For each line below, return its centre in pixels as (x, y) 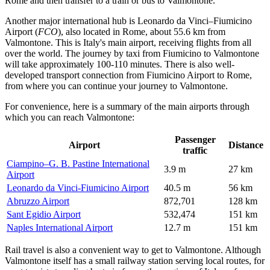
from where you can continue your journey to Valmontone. (116, 86)
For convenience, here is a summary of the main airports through (127, 106)
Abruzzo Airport (38, 201)
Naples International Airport (60, 227)
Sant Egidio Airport (44, 214)
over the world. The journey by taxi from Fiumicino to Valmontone (132, 53)
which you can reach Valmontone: (70, 117)
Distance (246, 145)
